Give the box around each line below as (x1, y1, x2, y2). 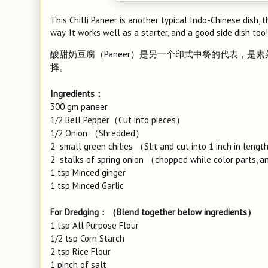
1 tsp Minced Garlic (50, 180, 124, 191)
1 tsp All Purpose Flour (50, 220, 139, 231)
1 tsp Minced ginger (50, 167, 126, 178)
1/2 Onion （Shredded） (50, 127, 144, 139)
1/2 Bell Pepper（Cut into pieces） (50, 114, 185, 126)
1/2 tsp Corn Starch (50, 233, 124, 244)
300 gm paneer (50, 101, 108, 112)
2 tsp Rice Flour (50, 246, 111, 257)
